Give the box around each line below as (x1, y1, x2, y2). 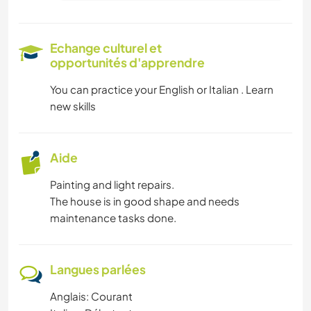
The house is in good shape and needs (50, 194, 239, 208)
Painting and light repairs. (50, 178, 174, 192)
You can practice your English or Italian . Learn (50, 83, 274, 96)
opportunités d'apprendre (50, 55, 205, 71)
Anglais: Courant (50, 289, 133, 303)
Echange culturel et (50, 40, 162, 56)
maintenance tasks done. (50, 211, 176, 225)
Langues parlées (50, 262, 146, 278)
